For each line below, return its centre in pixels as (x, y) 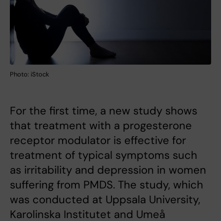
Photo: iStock (30, 74)
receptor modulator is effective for (98, 140)
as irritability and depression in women (108, 170)
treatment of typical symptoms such (104, 155)
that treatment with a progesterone (101, 125)
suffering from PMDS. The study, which (107, 184)
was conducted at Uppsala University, (105, 199)
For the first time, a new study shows (104, 110)
